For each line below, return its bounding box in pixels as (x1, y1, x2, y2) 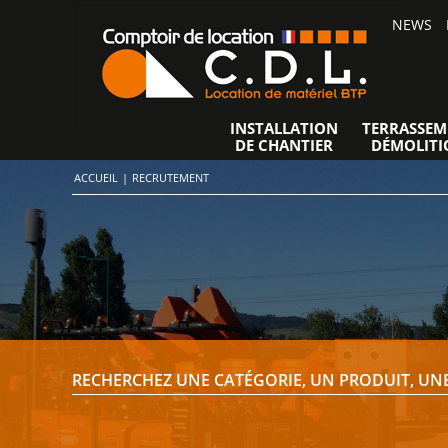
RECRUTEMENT (132, 170, 209, 185)
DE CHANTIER (234, 135, 333, 155)
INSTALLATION (229, 118, 338, 138)
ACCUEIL (74, 170, 118, 185)
